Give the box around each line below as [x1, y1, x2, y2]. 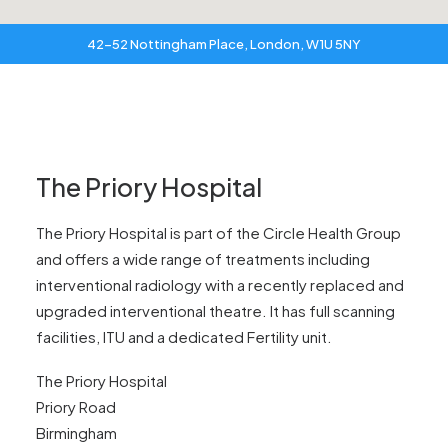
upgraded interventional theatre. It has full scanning [36, 301, 395, 320]
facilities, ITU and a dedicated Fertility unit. [36, 327, 332, 346]
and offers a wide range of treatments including [36, 249, 370, 268]
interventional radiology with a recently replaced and [36, 275, 404, 294]
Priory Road [36, 397, 116, 416]
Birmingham [36, 423, 117, 442]
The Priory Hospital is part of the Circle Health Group [36, 223, 401, 242]
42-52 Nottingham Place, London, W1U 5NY [87, 36, 361, 52]
